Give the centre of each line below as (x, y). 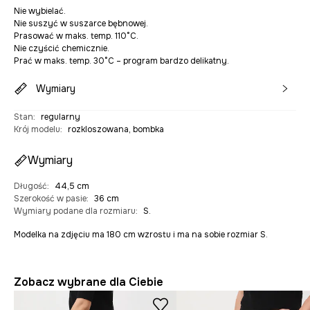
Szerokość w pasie (50, 199)
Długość (30, 186)
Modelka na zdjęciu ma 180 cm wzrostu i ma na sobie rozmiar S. (141, 235)
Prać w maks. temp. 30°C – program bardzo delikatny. (121, 61)
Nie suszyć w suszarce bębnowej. (81, 24)
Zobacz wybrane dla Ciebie (89, 282)
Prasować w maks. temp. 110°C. (76, 36)
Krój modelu (37, 129)
